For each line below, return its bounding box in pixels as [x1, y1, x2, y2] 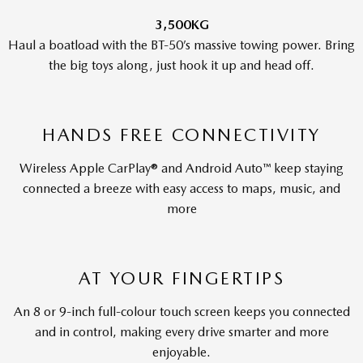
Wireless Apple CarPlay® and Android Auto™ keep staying [19, 160, 344, 176]
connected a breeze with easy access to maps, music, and [23, 181, 340, 196]
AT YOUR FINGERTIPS [79, 267, 284, 288]
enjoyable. [152, 344, 211, 360]
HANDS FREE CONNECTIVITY [42, 124, 321, 145]
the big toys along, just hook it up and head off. [49, 58, 314, 73]
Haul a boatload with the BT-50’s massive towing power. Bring [8, 37, 355, 53]
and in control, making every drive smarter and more [34, 324, 329, 340]
